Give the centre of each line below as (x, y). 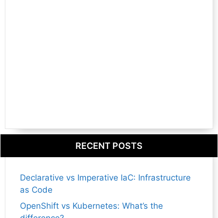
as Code (36, 190)
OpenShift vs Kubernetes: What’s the (91, 206)
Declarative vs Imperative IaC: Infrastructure (105, 177)
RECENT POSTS (109, 145)
